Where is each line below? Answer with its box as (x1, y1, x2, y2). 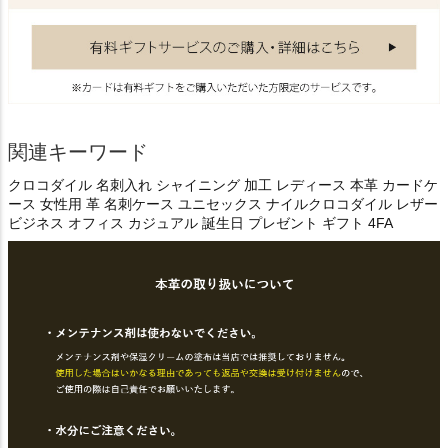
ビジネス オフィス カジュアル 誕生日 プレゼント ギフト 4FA (8, 214, 393, 231)
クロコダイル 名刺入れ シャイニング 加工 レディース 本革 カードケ (8, 176, 438, 193)
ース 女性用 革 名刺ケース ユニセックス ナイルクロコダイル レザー (8, 195, 438, 212)
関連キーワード (8, 140, 148, 163)
